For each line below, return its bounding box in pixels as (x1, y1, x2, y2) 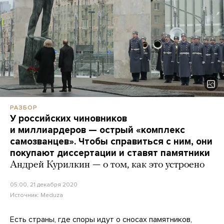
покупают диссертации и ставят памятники (10, 147, 210, 158)
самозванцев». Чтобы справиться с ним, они (10, 135, 212, 147)
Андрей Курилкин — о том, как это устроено (10, 159, 204, 170)
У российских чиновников (10, 112, 127, 124)
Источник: (10, 191, 40, 198)
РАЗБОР (10, 103, 37, 111)
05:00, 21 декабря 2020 (10, 180, 77, 188)
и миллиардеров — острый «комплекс (10, 124, 185, 135)
